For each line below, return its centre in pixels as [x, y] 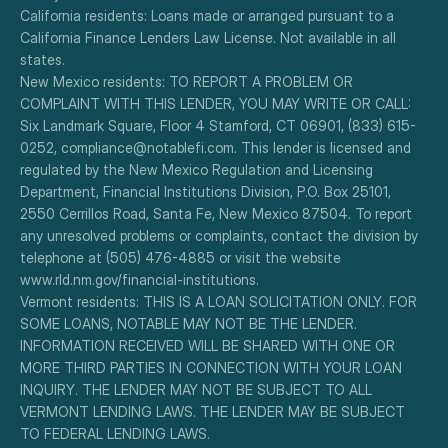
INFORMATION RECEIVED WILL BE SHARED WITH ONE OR [207, 345]
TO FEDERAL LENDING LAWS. [115, 433]
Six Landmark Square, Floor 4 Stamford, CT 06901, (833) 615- [218, 125]
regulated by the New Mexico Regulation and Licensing [196, 169]
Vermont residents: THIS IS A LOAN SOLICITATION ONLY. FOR [218, 301]
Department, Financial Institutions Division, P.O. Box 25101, [205, 191]
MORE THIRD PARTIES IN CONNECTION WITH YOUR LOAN [211, 367]
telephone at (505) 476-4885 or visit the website [180, 257]
